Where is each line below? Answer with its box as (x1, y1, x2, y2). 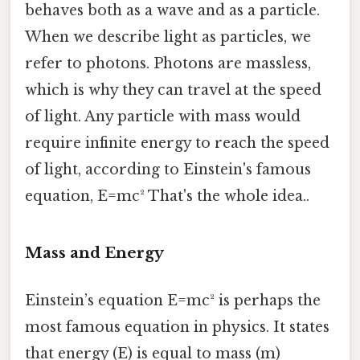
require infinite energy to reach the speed (25, 134, 329, 153)
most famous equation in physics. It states (25, 318, 329, 337)
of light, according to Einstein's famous (25, 161, 311, 179)
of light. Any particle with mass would (25, 108, 301, 126)
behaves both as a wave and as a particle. (25, 2, 320, 20)
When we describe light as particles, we (25, 28, 311, 47)
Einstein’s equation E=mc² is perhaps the (25, 292, 321, 310)
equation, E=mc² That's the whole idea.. (25, 187, 309, 206)
